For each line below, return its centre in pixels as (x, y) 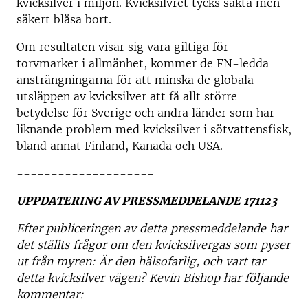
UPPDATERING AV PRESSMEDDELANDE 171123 (147, 201)
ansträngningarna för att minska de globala (135, 80)
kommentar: (50, 294)
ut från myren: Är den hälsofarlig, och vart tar (141, 261)
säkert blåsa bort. (64, 19)
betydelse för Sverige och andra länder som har (145, 113)
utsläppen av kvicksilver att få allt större (127, 96)
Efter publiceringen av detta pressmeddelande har (152, 228)
